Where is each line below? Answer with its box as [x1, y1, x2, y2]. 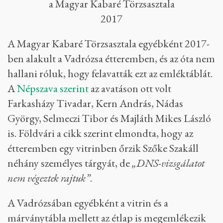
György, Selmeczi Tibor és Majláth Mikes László [7, 111, 211, 125]
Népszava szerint [17, 81, 89, 96]
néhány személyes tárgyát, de [7, 155, 132, 170]
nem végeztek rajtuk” [7, 170, 90, 185]
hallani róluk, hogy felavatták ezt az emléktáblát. [7, 66, 213, 81]
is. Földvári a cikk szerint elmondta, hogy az [7, 125, 193, 140]
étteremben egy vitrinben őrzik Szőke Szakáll [7, 140, 199, 155]
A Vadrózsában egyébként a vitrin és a [7, 195, 168, 210]
